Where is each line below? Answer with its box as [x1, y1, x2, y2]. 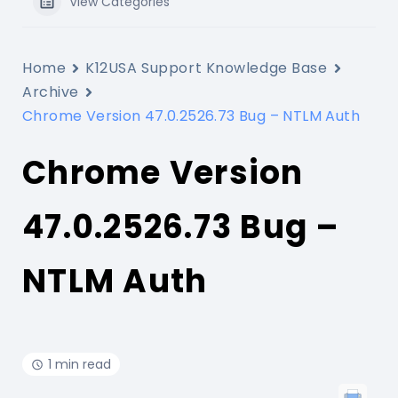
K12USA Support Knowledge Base [85, 58, 328, 78]
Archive [22, 82, 79, 102]
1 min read [48, 355, 111, 373]
